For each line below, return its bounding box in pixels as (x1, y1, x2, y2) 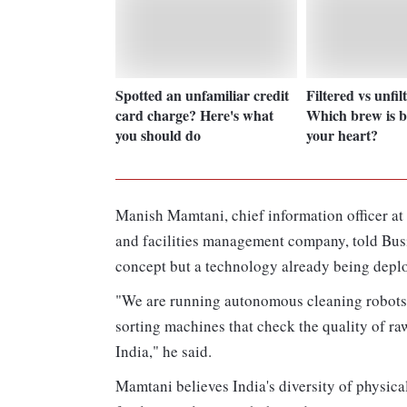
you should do (115, 124, 201, 145)
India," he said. (115, 340, 212, 362)
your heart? (306, 124, 379, 145)
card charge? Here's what (115, 104, 273, 125)
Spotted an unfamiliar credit (115, 84, 289, 105)
